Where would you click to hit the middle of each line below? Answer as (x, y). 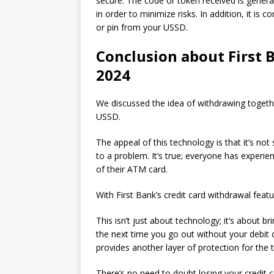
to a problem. (123, 156)
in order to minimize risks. (147, 14)
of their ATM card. (132, 169)
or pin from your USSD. (142, 27)
